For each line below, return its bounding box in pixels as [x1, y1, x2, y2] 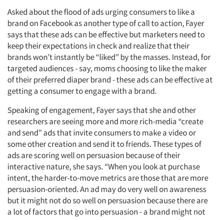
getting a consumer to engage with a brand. [7, 85, 157, 96]
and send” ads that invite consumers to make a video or [7, 127, 196, 138]
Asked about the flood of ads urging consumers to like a [7, 6, 195, 17]
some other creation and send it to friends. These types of [7, 138, 201, 149]
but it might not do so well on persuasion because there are [7, 195, 208, 206]
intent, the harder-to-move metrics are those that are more [7, 172, 208, 183]
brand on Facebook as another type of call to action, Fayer [7, 18, 204, 28]
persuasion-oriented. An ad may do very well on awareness [7, 184, 206, 194]
